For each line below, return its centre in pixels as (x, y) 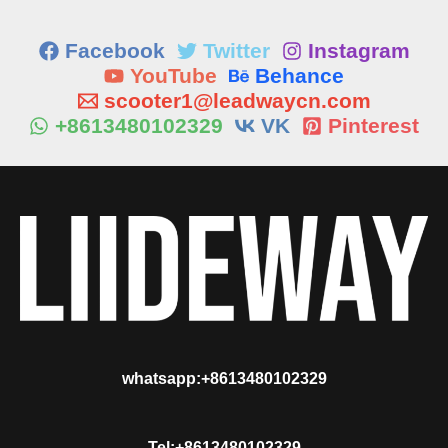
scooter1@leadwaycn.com (237, 101)
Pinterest (373, 126)
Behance (299, 76)
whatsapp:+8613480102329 (224, 378)
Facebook (114, 51)
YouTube (173, 76)
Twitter (236, 51)
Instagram (358, 51)
